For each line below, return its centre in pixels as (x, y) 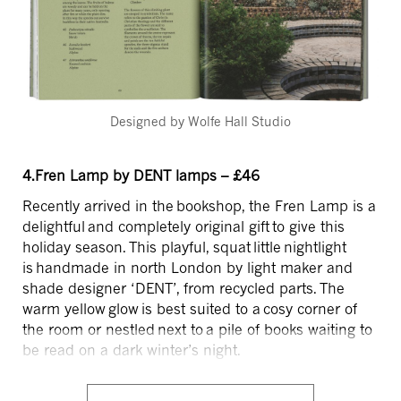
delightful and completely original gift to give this (183, 227)
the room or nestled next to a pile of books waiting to (197, 330)
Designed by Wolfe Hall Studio (200, 122)
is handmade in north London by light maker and (188, 268)
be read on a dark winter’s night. (134, 350)
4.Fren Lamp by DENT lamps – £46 (142, 176)
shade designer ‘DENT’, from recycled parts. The (183, 289)
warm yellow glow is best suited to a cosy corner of (190, 309)
